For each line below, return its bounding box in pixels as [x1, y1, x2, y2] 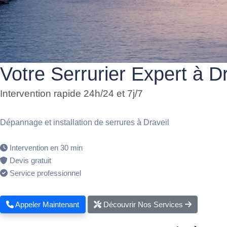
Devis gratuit [10, 156, 51, 165]
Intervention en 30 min [10, 143, 83, 153]
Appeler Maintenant [14, 200, 80, 209]
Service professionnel [10, 169, 81, 178]
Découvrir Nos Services [103, 200, 183, 209]
